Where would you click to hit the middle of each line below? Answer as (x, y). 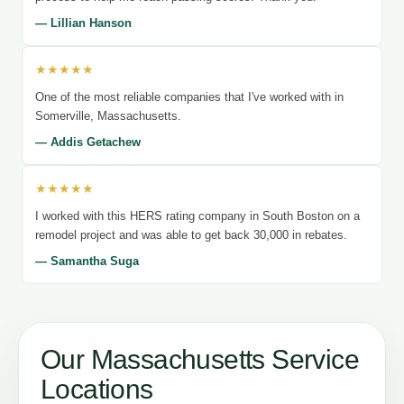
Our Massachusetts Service (200, 359)
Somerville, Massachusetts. (108, 115)
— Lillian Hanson (83, 23)
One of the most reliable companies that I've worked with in (189, 96)
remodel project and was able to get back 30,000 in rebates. (191, 234)
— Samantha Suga (87, 261)
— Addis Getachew (88, 142)
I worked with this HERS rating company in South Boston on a (197, 216)
